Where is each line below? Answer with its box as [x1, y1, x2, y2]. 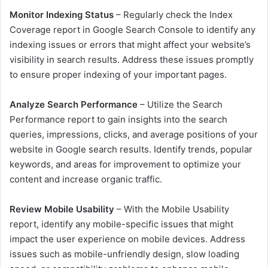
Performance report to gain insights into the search [10, 114, 227, 126]
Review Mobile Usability [10, 203, 114, 215]
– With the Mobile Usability [114, 203, 229, 215]
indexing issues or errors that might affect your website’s [10, 39, 251, 51]
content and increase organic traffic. [10, 173, 162, 185]
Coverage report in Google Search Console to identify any [10, 24, 255, 36]
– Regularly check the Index [114, 9, 233, 21]
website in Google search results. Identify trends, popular [10, 144, 252, 156]
